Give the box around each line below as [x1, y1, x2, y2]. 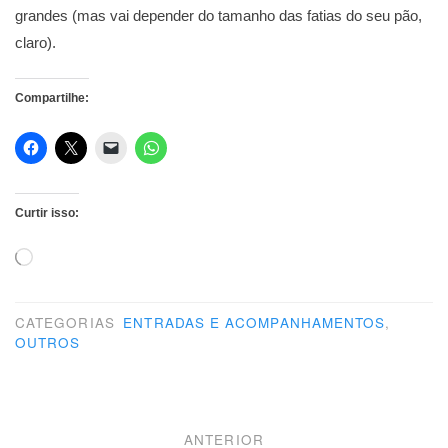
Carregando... [32, 249, 107, 264]
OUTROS [15, 333, 81, 353]
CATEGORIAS [15, 313, 120, 333]
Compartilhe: [15, 91, 89, 106]
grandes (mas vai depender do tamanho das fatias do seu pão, [15, 6, 422, 24]
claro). [15, 33, 56, 51]
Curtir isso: [15, 206, 79, 221]
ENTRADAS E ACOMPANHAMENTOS [123, 313, 386, 333]
